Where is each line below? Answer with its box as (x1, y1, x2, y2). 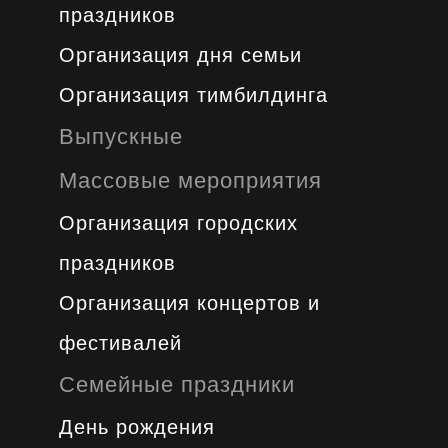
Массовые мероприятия (58, 168, 322, 193)
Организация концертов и (58, 292, 320, 314)
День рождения (58, 416, 215, 438)
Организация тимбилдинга (58, 84, 328, 106)
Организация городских (58, 212, 298, 234)
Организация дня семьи (58, 44, 302, 66)
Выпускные (58, 124, 183, 149)
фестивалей (58, 332, 182, 354)
